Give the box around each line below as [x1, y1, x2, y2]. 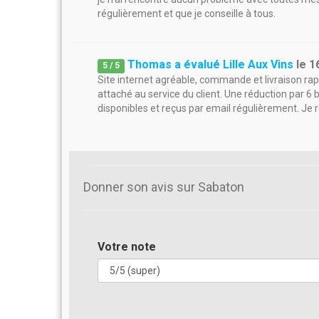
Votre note [98, 240, 156, 253]
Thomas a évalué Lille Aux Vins [127, 58, 294, 71]
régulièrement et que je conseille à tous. [98, 8, 276, 19]
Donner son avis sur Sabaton [83, 179, 244, 194]
